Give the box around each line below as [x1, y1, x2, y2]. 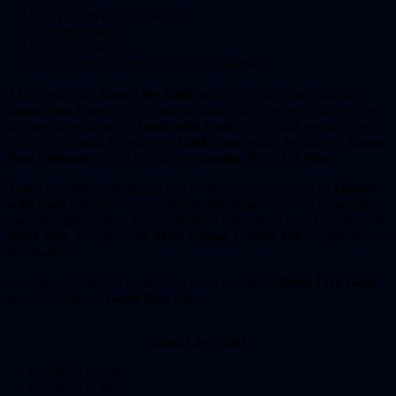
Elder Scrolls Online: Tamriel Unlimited [42, 57, 264, 72]
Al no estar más [7, 87, 97, 103]
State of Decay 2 [42, 41, 135, 57]
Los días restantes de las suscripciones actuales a [7, 274, 279, 290]
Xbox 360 [244, 228, 301, 244]
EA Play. [281, 150, 333, 166]
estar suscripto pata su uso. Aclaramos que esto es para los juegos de [7, 212, 385, 228]
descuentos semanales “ [7, 118, 138, 134]
